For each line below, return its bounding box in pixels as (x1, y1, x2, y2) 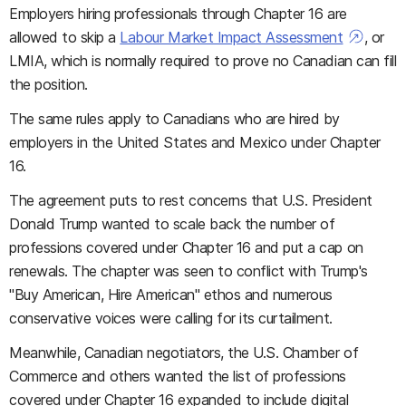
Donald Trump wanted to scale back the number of (9, 215, 335, 233)
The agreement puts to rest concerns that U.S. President (9, 191, 372, 209)
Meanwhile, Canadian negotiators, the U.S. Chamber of (9, 343, 359, 362)
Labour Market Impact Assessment (120, 28, 343, 46)
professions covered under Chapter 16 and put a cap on (9, 238, 363, 256)
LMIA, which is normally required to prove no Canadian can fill (9, 52, 397, 70)
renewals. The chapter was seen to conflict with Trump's (9, 262, 368, 280)
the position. (9, 75, 88, 93)
